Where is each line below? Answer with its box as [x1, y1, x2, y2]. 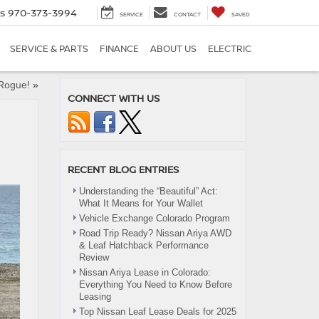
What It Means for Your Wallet [78, 198, 203, 209]
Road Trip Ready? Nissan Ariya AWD [78, 228, 231, 239]
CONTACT [174, 10, 201, 19]
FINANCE [100, 42, 139, 56]
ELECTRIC [208, 42, 251, 56]
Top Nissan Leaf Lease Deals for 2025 [78, 306, 236, 317]
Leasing [78, 291, 111, 302]
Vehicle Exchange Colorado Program [78, 213, 230, 224]
